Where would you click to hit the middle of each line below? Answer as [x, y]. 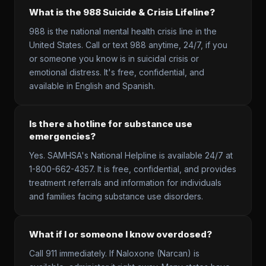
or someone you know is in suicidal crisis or [114, 58]
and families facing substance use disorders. [116, 196]
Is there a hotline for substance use [111, 124]
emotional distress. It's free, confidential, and [117, 72]
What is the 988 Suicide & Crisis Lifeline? [122, 12]
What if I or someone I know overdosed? [121, 234]
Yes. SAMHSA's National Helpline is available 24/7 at [131, 155]
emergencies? [62, 136]
